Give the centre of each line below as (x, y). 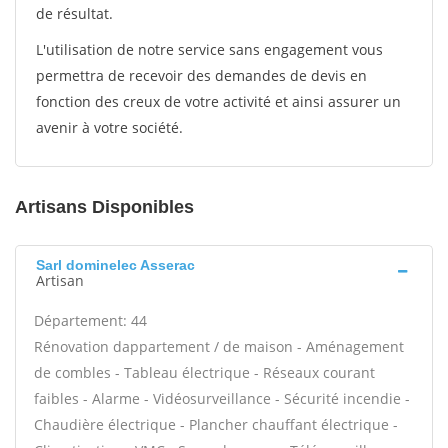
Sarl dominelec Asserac (115, 265)
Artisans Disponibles (104, 207)
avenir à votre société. (109, 127)
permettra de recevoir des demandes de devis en (201, 75)
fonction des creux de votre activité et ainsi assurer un (218, 101)
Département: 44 (90, 320)
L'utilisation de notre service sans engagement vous (209, 49)
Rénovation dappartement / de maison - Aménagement (219, 346)
